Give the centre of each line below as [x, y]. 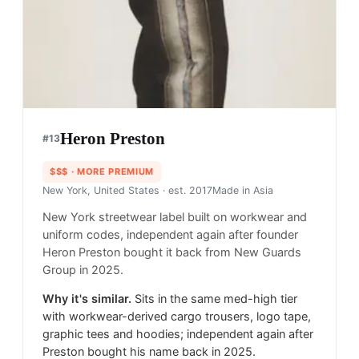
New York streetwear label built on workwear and [175, 217]
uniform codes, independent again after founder [170, 234]
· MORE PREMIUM [111, 171]
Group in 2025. [83, 270]
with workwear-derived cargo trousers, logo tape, [177, 316]
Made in [233, 190]
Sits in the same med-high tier [216, 298]
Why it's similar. [87, 298]
